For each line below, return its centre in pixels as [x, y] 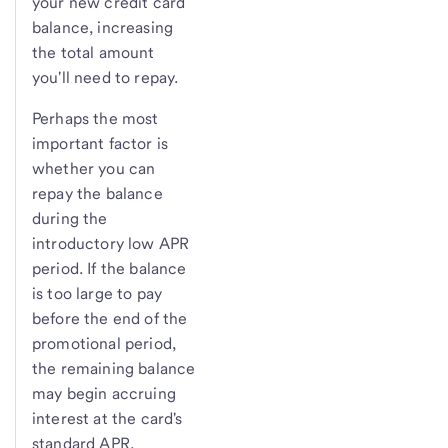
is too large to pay [97, 294]
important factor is [100, 144]
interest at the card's [107, 419]
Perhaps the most [95, 119]
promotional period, [104, 344]
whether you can [94, 169]
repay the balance [97, 194]
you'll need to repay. [105, 78]
